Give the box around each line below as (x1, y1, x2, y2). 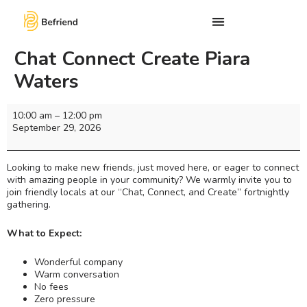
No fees (34, 280, 69, 293)
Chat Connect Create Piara (14, 46, 250, 73)
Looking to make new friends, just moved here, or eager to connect (7, 160, 299, 174)
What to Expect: (7, 226, 82, 240)
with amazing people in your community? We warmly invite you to (7, 173, 292, 186)
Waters (14, 69, 79, 95)
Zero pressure (34, 292, 95, 306)
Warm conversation (34, 267, 119, 281)
